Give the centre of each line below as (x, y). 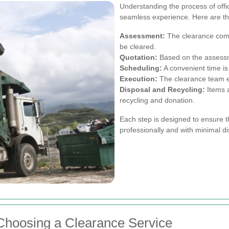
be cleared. (138, 46)
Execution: (139, 78)
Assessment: (142, 36)
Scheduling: (141, 68)
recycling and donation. (157, 100)
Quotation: (139, 57)
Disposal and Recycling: (162, 89)
